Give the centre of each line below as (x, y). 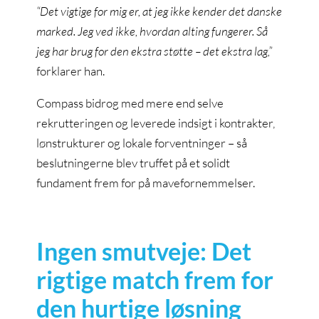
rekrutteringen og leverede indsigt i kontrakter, (156, 123)
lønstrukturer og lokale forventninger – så (142, 143)
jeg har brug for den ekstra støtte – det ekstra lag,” (155, 51)
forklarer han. (71, 71)
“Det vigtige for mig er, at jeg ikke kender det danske (159, 11)
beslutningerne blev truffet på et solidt (134, 163)
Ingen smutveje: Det (144, 251)
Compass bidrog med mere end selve (130, 103)
